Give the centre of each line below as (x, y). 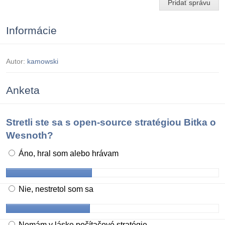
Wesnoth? (30, 135)
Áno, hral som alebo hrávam (68, 153)
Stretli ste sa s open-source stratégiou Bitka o (111, 122)
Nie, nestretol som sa (55, 189)
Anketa (23, 90)
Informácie (31, 30)
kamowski (43, 61)
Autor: (17, 61)
